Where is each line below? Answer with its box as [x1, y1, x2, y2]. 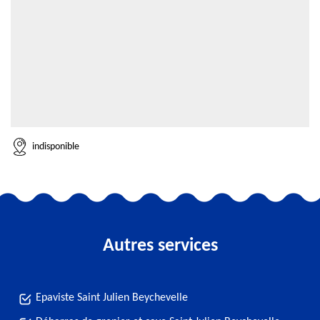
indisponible [32, 141, 79, 152]
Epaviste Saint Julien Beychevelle [36, 292, 188, 304]
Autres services [102, 236, 218, 256]
